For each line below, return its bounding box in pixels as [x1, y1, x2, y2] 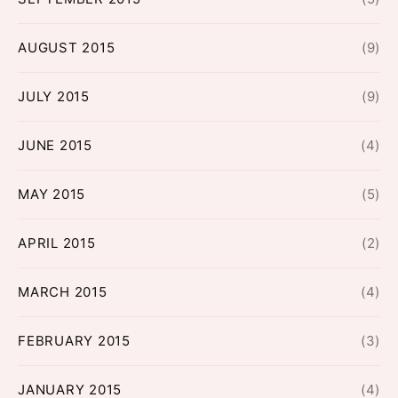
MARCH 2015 [18, 283, 107, 301]
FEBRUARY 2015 [18, 332, 131, 350]
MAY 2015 [18, 186, 85, 203]
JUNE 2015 [18, 137, 92, 155]
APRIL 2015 [18, 235, 96, 252]
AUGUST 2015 [18, 39, 115, 57]
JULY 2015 [18, 88, 90, 106]
